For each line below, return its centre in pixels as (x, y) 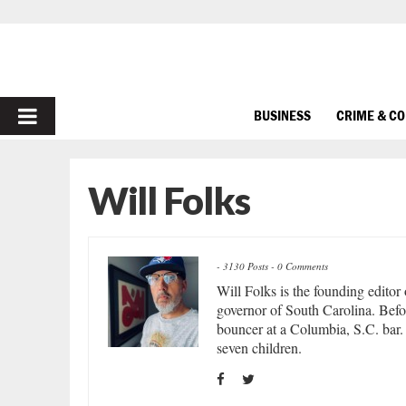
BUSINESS (282, 115)
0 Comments (303, 266)
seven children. (259, 348)
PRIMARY (65, 116)
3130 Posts (246, 266)
